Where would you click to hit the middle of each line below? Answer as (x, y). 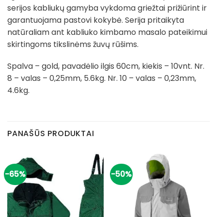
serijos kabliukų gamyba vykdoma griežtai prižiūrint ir (107, 8)
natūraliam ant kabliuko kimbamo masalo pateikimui (107, 32)
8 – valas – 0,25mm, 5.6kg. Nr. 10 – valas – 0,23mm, (102, 78)
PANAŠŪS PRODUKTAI (51, 134)
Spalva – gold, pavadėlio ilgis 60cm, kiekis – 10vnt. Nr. (106, 66)
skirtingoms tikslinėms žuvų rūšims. (74, 44)
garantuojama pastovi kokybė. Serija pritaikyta (96, 20)
